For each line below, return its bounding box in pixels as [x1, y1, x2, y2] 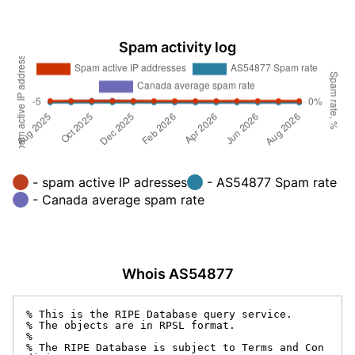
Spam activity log [119, 39, 236, 55]
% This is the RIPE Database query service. [26, 307, 292, 320]
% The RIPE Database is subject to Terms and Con [26, 341, 324, 353]
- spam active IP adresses [32, 174, 187, 190]
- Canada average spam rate [32, 191, 204, 208]
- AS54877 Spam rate [207, 174, 337, 190]
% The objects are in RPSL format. [26, 319, 235, 331]
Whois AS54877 [121, 265, 234, 282]
